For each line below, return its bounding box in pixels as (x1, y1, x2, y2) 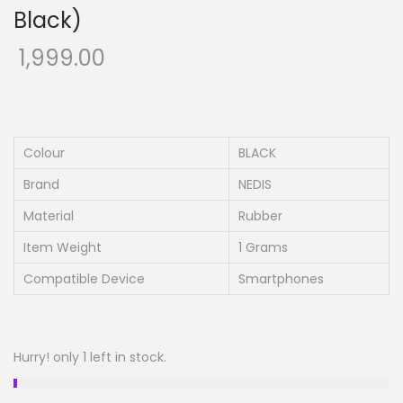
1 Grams (238, 238, 288, 256)
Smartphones (238, 270, 324, 288)
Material (23, 207, 74, 225)
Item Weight (23, 238, 102, 256)
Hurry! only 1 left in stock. (13, 348, 166, 366)
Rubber (238, 207, 282, 225)
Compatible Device (23, 270, 145, 288)
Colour (23, 144, 65, 162)
